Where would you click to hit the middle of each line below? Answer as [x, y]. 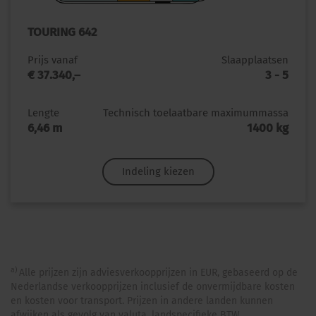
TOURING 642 [62, 32]
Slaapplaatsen [255, 60]
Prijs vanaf [53, 60]
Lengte [43, 113]
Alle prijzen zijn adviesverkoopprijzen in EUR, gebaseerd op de [158, 272]
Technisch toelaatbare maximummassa [196, 113]
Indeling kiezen [158, 171]
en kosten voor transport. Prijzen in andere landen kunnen [142, 300]
